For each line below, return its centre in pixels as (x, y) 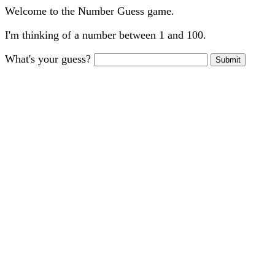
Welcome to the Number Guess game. (90, 11)
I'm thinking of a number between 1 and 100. (106, 35)
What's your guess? (49, 59)
